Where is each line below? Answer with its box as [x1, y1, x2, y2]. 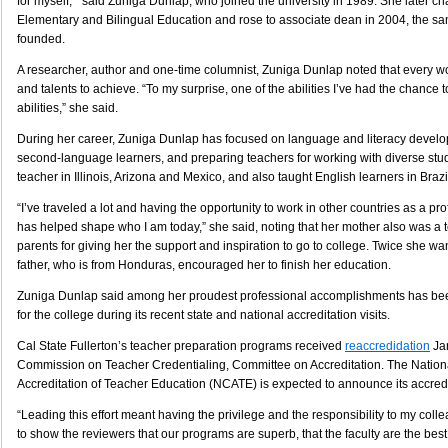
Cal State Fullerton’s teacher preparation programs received [17, 339, 345, 353]
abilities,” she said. [17, 101, 118, 115]
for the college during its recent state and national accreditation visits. [17, 308, 390, 322]
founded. [17, 32, 65, 46]
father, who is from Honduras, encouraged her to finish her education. [17, 258, 391, 272]
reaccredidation [345, 339, 430, 353]
